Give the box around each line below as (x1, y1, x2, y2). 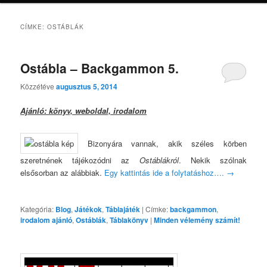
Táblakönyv (110, 214, 149, 225)
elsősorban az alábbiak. (20, 166, 105, 178)
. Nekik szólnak (178, 154, 247, 166)
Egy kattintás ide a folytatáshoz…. (104, 166, 227, 178)
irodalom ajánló (20, 214, 73, 225)
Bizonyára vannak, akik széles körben (78, 137, 247, 149)
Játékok (74, 203, 103, 215)
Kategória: (20, 203, 54, 214)
